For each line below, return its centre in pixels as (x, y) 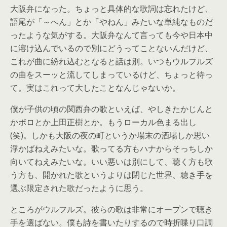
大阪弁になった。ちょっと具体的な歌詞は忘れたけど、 (111, 9)
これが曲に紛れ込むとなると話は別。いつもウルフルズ (111, 61)
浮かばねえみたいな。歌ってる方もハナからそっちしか (111, 148)
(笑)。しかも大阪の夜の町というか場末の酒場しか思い (110, 135)
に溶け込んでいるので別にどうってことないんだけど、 (111, 48)
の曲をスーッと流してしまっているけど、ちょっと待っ (111, 74)
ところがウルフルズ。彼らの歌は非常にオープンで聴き (111, 209)
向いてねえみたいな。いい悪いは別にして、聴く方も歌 (111, 162)
